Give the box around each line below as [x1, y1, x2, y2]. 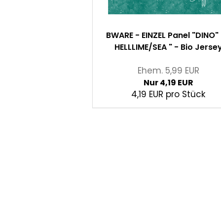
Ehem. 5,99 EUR [137, 65, 199, 77]
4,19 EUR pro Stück [131, 88, 206, 101]
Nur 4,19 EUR [143, 77, 193, 89]
